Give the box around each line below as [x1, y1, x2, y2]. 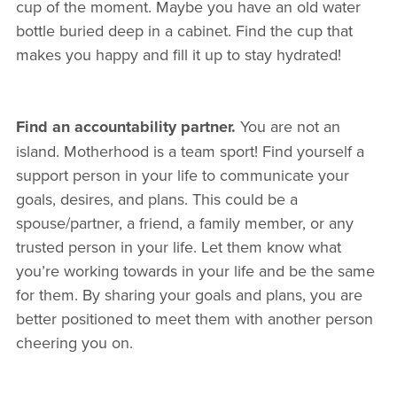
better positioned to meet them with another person [15, 307, 373, 331]
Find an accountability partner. [15, 115, 240, 139]
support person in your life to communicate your [15, 164, 349, 187]
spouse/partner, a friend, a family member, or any [15, 212, 354, 235]
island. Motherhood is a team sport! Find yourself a [15, 140, 364, 163]
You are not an [239, 115, 340, 138]
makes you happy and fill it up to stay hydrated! [15, 43, 341, 66]
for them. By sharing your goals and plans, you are [15, 284, 362, 307]
